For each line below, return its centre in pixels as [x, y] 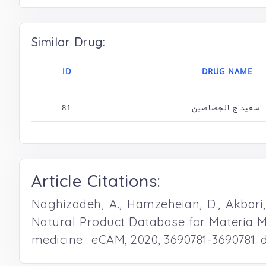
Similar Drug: [69, 42]
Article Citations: [96, 181]
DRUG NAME [227, 72]
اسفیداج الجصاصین [227, 108]
